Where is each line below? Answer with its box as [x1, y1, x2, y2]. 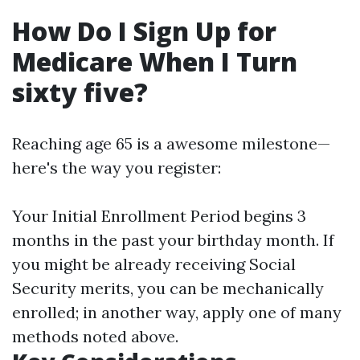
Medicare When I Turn [12, 44, 297, 79]
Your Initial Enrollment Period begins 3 [12, 206, 306, 226]
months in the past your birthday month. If [12, 230, 334, 250]
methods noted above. [12, 326, 178, 346]
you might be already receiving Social [12, 254, 296, 274]
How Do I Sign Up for [12, 14, 276, 48]
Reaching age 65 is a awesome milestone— [12, 133, 330, 153]
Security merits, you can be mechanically [12, 278, 324, 298]
